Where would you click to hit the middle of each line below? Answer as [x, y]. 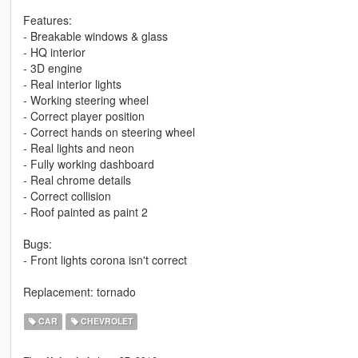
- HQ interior [54, 52]
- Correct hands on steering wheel [109, 132]
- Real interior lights [72, 84]
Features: [47, 20]
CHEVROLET [105, 321]
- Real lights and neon [78, 148]
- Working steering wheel [86, 100]
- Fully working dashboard [88, 164]
